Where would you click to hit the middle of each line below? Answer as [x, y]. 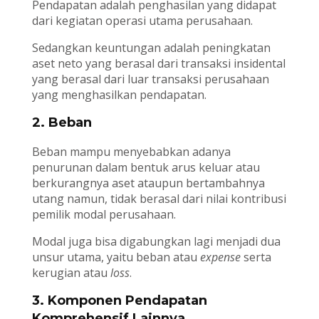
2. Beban [62, 123]
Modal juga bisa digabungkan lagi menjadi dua [156, 242]
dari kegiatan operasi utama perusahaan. [142, 21]
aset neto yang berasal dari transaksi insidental [158, 64]
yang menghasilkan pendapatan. [119, 95]
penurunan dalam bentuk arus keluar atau [146, 168]
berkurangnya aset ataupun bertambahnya [148, 183]
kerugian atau [71, 273]
